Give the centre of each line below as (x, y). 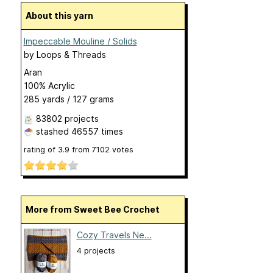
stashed (52, 131)
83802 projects (67, 119)
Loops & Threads (71, 55)
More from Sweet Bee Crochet (96, 210)
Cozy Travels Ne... (114, 235)
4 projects (96, 251)
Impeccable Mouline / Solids (80, 41)
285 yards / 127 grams (69, 99)
